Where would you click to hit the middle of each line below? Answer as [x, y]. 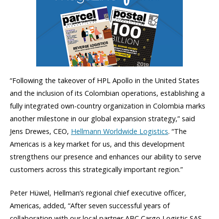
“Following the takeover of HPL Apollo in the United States [105, 80]
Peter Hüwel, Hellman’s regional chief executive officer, [98, 193]
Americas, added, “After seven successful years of [90, 206]
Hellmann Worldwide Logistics [120, 131]
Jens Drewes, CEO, [40, 131]
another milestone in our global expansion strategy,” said [102, 118]
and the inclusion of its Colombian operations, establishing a [107, 93]
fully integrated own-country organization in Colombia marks [108, 106]
